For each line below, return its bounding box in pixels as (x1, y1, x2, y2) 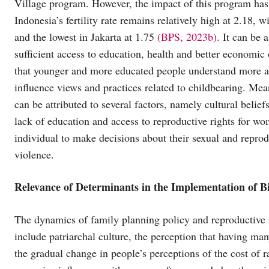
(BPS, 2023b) (157, 29, 217, 44)
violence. (14, 147, 54, 162)
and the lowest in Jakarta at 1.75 (14, 29, 157, 44)
